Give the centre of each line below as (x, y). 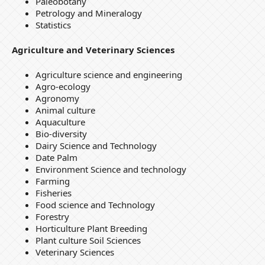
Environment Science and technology (111, 169)
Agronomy (57, 98)
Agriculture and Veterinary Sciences (93, 50)
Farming (52, 181)
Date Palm (56, 158)
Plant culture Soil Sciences (88, 240)
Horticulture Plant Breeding (91, 229)
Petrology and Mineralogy (88, 13)
